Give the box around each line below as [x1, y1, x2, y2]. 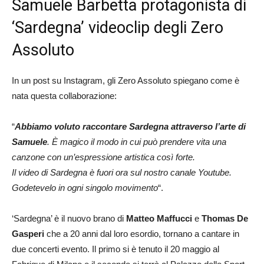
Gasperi [12, 229, 47, 239]
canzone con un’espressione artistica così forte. [12, 152, 195, 163]
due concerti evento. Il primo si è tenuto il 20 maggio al [12, 244, 219, 255]
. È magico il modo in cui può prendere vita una [47, 137, 226, 147]
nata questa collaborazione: [12, 91, 117, 101]
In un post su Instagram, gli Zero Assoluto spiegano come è [12, 75, 239, 86]
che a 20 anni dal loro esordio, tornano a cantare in [47, 229, 239, 239]
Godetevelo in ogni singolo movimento [12, 183, 158, 193]
